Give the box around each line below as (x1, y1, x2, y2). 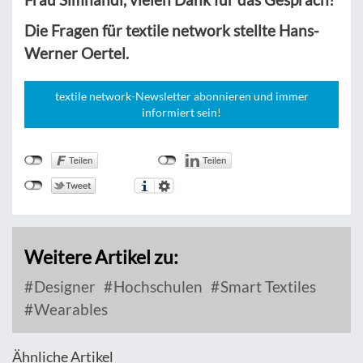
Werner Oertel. (24, 43, 129, 62)
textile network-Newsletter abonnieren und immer (54, 88, 309, 103)
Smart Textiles (217, 276, 316, 296)
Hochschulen (110, 276, 203, 296)
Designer (31, 276, 96, 296)
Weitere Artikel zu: (24, 245, 178, 268)
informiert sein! (142, 105, 221, 119)
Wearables (31, 299, 108, 318)
